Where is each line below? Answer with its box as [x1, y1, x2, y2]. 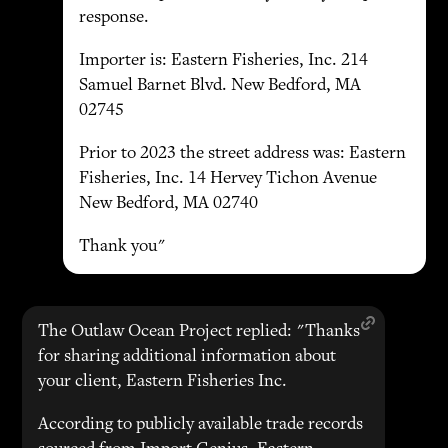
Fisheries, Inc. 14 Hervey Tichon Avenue [78, 170, 377, 188]
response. [78, 9, 149, 27]
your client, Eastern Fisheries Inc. [38, 373, 288, 391]
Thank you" [78, 238, 166, 256]
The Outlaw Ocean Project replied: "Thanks [38, 323, 361, 341]
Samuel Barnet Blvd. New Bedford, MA [78, 77, 361, 95]
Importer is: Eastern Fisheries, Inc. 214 [78, 52, 368, 70]
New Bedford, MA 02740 [78, 195, 258, 213]
